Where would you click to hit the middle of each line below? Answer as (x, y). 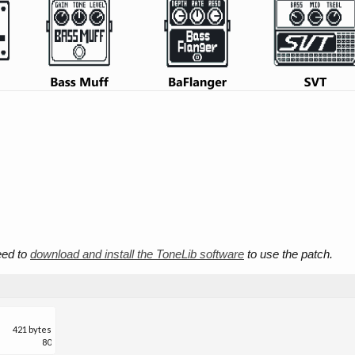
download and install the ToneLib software (137, 254)
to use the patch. (288, 254)
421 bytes (32, 329)
